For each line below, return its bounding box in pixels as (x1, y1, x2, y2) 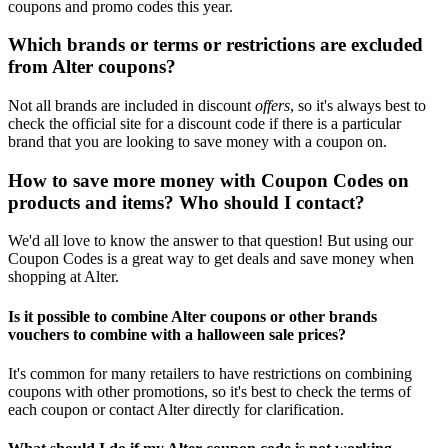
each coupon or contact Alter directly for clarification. (8, 401, 344, 418)
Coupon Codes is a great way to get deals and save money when (8, 250, 414, 268)
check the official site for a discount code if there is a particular (8, 115, 401, 133)
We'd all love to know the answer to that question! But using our (8, 232, 413, 250)
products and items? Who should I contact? (8, 191, 365, 213)
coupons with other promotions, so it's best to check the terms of (8, 383, 411, 400)
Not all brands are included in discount (8, 97, 255, 115)
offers (255, 97, 290, 115)
